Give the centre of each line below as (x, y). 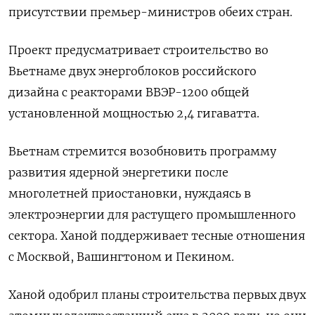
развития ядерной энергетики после (118, 173)
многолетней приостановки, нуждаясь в (130, 194)
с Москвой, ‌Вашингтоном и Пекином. (121, 257)
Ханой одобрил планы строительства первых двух (157, 295)
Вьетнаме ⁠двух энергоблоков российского (133, 71)
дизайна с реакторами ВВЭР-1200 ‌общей (129, 92)
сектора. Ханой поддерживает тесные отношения (157, 236)
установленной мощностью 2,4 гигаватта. (134, 114)
